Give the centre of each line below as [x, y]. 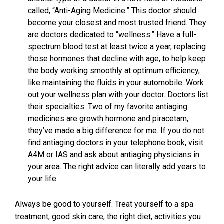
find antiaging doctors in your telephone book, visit [116, 143]
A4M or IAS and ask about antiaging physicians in [114, 155]
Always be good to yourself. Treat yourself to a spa [104, 204]
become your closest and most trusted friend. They [117, 23]
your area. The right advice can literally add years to [117, 167]
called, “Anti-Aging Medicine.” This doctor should [112, 11]
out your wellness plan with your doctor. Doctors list [118, 95]
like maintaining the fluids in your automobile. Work [116, 83]
